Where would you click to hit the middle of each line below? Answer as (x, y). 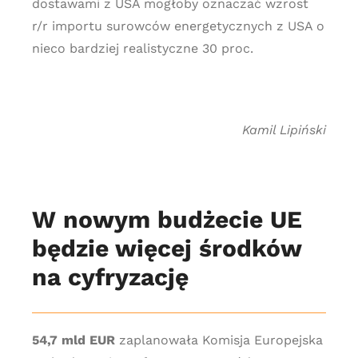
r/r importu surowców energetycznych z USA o (178, 26)
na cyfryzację (110, 277)
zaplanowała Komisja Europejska (219, 340)
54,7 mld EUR (73, 340)
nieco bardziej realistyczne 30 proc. (142, 48)
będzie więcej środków (166, 248)
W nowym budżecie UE (167, 219)
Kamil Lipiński (284, 130)
